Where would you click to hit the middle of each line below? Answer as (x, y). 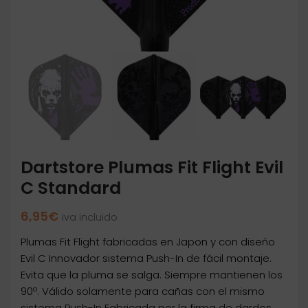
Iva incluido (90, 218)
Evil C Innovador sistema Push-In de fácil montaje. (146, 258)
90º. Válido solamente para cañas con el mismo (143, 291)
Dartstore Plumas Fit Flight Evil (152, 168)
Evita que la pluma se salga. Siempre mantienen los (152, 275)
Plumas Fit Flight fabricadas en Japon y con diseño (148, 242)
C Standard (71, 188)
